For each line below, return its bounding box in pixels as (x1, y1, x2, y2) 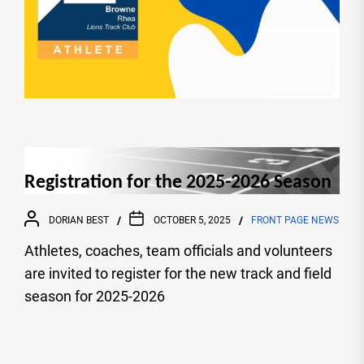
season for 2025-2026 (24, 287, 165, 305)
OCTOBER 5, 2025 (154, 214, 231, 227)
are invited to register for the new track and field (24, 264, 331, 282)
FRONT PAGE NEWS (251, 214, 339, 227)
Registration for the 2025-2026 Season (24, 172, 331, 193)
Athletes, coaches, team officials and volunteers (24, 241, 332, 259)
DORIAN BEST (49, 214, 109, 227)
